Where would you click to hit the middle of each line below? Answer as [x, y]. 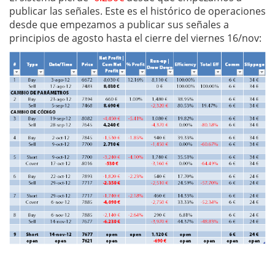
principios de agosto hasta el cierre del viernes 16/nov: [135, 38]
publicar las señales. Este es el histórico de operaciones [137, 11]
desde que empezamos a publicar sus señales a [119, 25]
